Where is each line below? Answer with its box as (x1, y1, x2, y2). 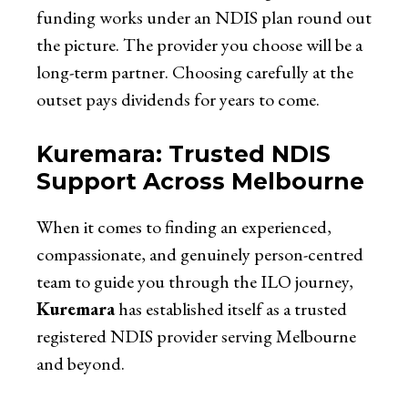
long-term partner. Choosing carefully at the (36, 60, 353, 85)
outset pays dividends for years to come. (36, 87, 320, 112)
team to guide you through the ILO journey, (36, 270, 353, 294)
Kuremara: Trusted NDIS (36, 140, 331, 168)
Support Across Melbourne (36, 168, 364, 196)
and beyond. (36, 352, 125, 376)
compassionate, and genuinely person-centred (36, 242, 363, 267)
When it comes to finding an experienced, (36, 215, 331, 240)
